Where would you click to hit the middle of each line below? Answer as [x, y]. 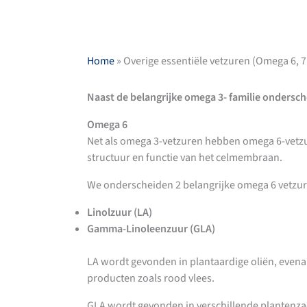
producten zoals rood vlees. [151, 279]
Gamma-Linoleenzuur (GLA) [151, 229]
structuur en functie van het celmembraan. [184, 158]
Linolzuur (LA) [119, 213]
